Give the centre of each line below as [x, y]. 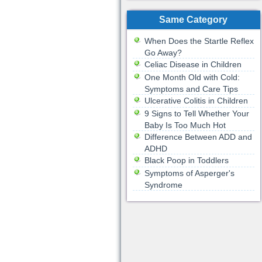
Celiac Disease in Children [193, 64]
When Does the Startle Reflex [199, 41]
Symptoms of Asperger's [189, 173]
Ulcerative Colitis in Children [196, 101]
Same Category [193, 20]
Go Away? [163, 53]
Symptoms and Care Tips [191, 89]
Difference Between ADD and [198, 137]
